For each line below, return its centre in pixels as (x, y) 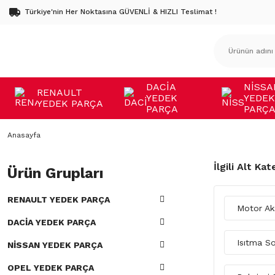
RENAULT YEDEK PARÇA (59, 199)
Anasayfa (24, 135)
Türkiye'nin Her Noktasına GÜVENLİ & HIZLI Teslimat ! (121, 12)
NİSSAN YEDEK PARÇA (55, 245)
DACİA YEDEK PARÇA (52, 222)
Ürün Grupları (56, 173)
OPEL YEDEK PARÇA (51, 268)
